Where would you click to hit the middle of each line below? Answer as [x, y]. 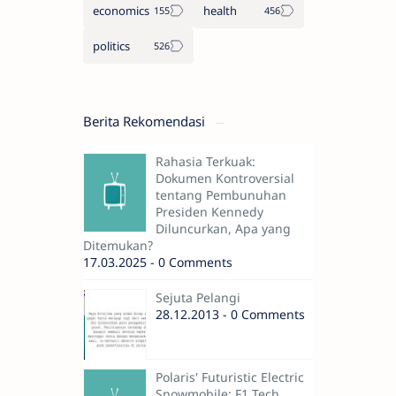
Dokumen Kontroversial [225, 179]
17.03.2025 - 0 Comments [158, 263]
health [220, 11]
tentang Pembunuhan [221, 195]
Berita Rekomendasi [146, 122]
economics [121, 11]
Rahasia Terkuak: [206, 162]
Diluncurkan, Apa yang [223, 229]
